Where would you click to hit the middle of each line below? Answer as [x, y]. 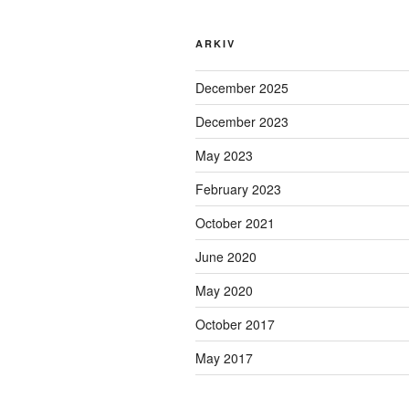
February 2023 [238, 189]
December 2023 [242, 121]
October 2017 [235, 324]
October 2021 [235, 222]
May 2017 [224, 357]
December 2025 [242, 87]
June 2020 [226, 256]
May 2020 [224, 290]
